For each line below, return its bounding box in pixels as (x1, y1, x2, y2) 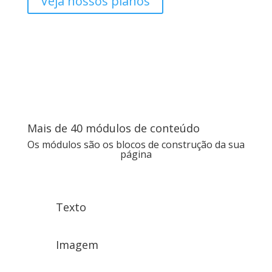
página (120, 148, 152, 161)
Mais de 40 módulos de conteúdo (27, 121, 200, 135)
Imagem (55, 237, 98, 252)
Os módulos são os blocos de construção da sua (27, 138, 245, 151)
